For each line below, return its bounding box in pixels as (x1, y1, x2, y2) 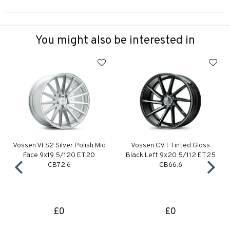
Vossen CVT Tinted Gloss (131, 141, 210, 150)
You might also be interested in (35, 33, 195, 48)
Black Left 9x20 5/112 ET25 (125, 150, 216, 160)
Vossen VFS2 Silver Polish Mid (12, 141, 106, 150)
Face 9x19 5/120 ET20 (23, 150, 95, 160)
